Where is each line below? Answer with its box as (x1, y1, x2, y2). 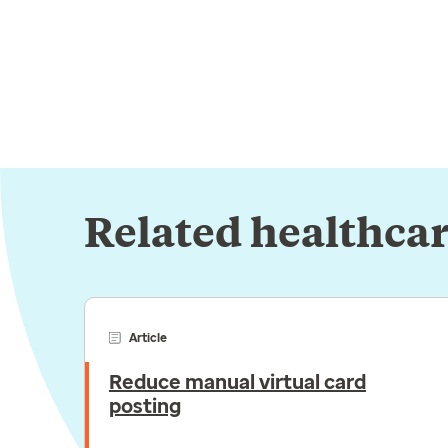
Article (129, 331, 167, 345)
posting (109, 394, 181, 418)
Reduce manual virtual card (109, 370, 366, 394)
